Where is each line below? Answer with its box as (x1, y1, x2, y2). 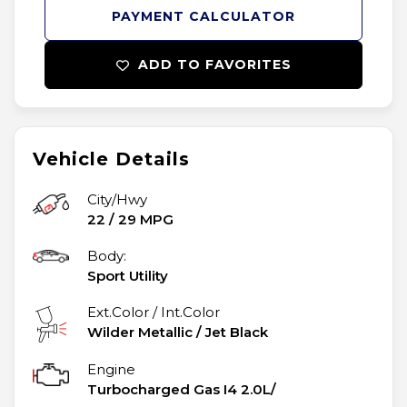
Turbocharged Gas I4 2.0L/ (87, 381, 276, 399)
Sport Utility (87, 267, 168, 285)
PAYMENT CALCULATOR (112, 8, 295, 25)
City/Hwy (87, 191, 147, 209)
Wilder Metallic (87, 323, 193, 342)
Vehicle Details (33, 148, 190, 171)
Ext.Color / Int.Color (87, 303, 220, 322)
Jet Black (205, 323, 268, 342)
